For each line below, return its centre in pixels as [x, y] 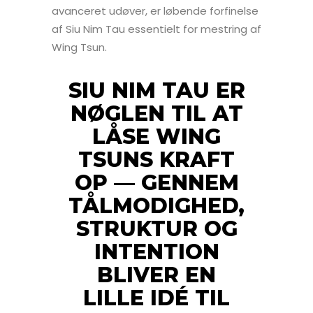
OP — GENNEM [156, 182]
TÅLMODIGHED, [156, 205]
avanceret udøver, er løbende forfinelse [155, 10]
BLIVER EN [156, 275]
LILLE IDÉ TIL [156, 298]
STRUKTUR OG [156, 228]
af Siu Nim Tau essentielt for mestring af [156, 29]
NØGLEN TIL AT [156, 113]
